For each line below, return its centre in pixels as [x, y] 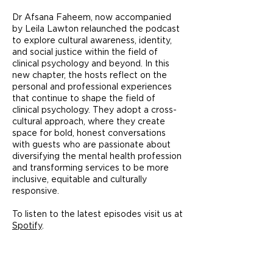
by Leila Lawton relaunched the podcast [96, 29]
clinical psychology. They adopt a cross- [94, 110]
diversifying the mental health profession [97, 157]
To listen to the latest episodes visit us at [97, 214]
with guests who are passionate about [91, 145]
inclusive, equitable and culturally [80, 180]
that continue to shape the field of [84, 99]
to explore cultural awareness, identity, [92, 41]
